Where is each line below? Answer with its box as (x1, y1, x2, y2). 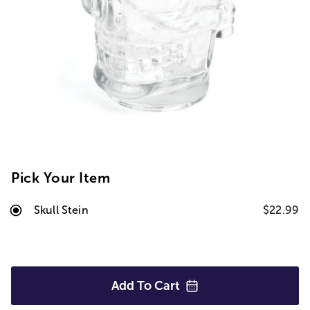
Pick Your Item (11, 170, 110, 185)
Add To (111, 279, 154, 293)
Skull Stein (34, 204, 89, 216)
